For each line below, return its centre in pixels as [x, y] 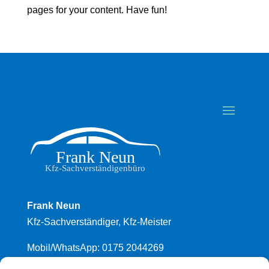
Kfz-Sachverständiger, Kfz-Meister [99, 222]
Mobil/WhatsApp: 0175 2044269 [95, 247]
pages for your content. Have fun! [97, 10]
